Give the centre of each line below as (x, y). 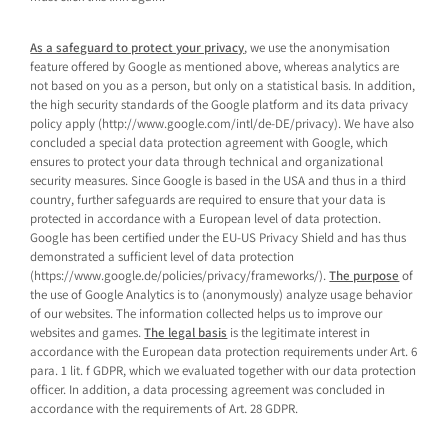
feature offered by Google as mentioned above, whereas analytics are (215, 66)
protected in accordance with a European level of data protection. (206, 218)
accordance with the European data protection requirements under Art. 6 (224, 351)
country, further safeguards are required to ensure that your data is (208, 199)
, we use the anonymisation (317, 47)
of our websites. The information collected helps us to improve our (206, 313)
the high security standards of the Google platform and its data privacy (219, 104)
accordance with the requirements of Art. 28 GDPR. (164, 408)
